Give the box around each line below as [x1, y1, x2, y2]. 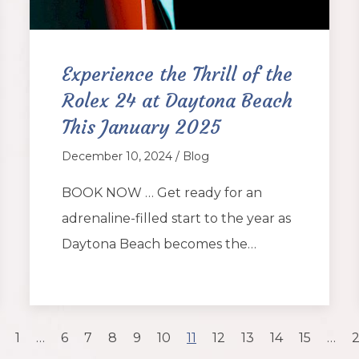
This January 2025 [62, 115, 221, 139]
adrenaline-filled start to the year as [62, 210, 292, 226]
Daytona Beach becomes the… [62, 236, 257, 252]
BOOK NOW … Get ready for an [62, 184, 263, 200]
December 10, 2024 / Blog [62, 148, 210, 163]
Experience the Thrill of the [62, 62, 293, 87]
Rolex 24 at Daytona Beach [62, 88, 293, 113]
